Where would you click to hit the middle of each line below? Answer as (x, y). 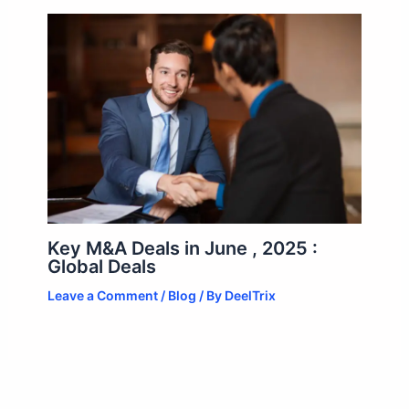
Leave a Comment (102, 296)
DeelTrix (250, 296)
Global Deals (101, 267)
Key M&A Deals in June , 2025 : (182, 249)
